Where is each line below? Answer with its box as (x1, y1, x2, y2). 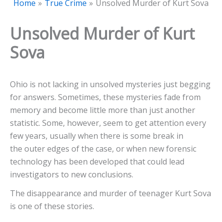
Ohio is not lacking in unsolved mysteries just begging (10, 79, 211, 90)
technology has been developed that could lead (10, 156, 184, 167)
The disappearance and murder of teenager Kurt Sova (10, 188, 211, 199)
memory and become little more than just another (10, 105, 195, 116)
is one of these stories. (10, 201, 96, 212)
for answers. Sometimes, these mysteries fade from (10, 92, 201, 103)
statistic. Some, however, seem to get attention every (10, 117, 206, 129)
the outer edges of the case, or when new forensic (10, 143, 196, 155)
